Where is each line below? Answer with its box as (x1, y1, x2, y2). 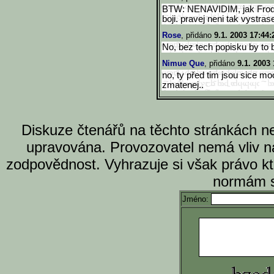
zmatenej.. (162, 80, 204, 90)
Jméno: (182, 194, 211, 204)
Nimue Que (162, 59, 204, 68)
